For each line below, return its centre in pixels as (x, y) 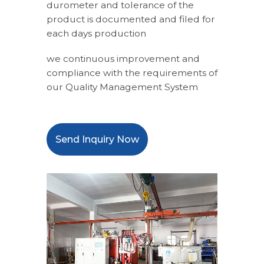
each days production (96, 34)
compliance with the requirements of (132, 73)
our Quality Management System (122, 87)
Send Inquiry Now (97, 139)
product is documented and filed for (131, 19)
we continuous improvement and (123, 59)
